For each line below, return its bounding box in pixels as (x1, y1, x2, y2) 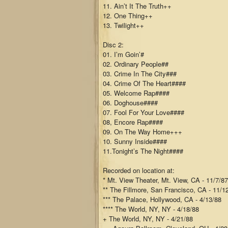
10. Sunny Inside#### (103, 136, 167, 146)
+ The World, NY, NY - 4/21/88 (103, 214, 193, 223)
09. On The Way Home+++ (103, 127, 182, 136)
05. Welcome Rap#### (103, 88, 169, 98)
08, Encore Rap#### (103, 117, 163, 127)
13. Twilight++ (103, 20, 144, 30)
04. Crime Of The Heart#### (103, 78, 186, 88)
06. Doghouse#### (103, 98, 158, 107)
